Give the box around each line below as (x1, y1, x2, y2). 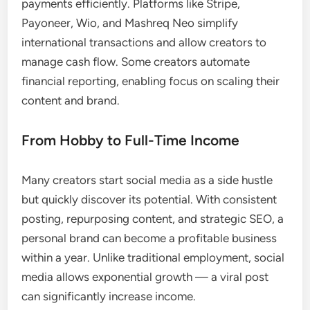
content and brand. (21, 93, 120, 107)
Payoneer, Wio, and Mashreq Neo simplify (21, 15, 239, 30)
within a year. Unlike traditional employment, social (21, 250, 285, 264)
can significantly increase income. (21, 289, 197, 303)
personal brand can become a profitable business (21, 230, 277, 245)
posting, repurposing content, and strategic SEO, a (21, 211, 284, 226)
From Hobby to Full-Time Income (21, 131, 240, 149)
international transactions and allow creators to (21, 35, 267, 49)
